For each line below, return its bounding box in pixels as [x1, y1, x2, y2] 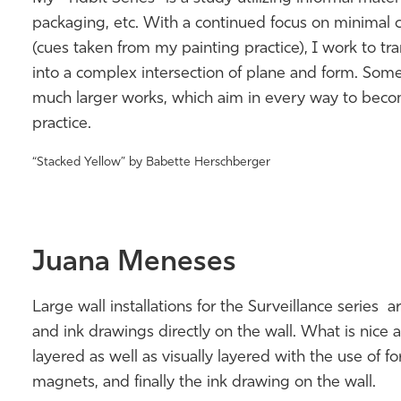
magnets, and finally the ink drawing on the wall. [31, 374, 380, 391]
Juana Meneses [31, 249, 236, 277]
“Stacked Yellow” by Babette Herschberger [31, 156, 270, 169]
